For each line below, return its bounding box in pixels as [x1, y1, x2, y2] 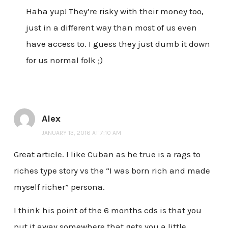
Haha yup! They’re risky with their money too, [25, 6, 204, 17]
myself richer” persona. [13, 182, 105, 192]
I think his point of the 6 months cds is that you [13, 205, 202, 215]
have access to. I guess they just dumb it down [25, 39, 210, 49]
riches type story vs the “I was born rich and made [13, 165, 210, 176]
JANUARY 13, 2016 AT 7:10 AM [41, 129, 121, 137]
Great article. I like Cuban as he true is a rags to [13, 149, 201, 160]
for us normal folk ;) [25, 55, 103, 66]
